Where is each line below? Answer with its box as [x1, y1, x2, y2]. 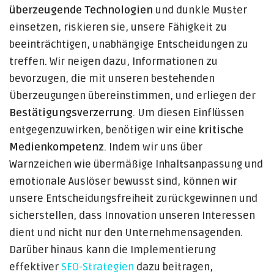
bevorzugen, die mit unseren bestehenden [9, 72, 215, 86]
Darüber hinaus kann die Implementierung [9, 243, 216, 257]
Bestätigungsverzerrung [9, 106, 133, 120]
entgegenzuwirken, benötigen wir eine [9, 124, 199, 137]
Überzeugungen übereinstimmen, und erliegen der [9, 89, 256, 103]
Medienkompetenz [9, 141, 104, 154]
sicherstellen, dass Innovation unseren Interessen [9, 209, 255, 223]
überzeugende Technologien [9, 4, 153, 17]
